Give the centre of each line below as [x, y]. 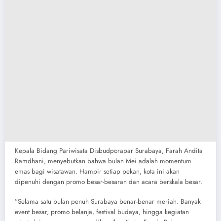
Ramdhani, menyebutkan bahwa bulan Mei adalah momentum [103, 161]
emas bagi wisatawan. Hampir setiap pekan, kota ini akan [97, 172]
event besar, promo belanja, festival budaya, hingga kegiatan [102, 212]
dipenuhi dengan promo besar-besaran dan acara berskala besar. [109, 182]
